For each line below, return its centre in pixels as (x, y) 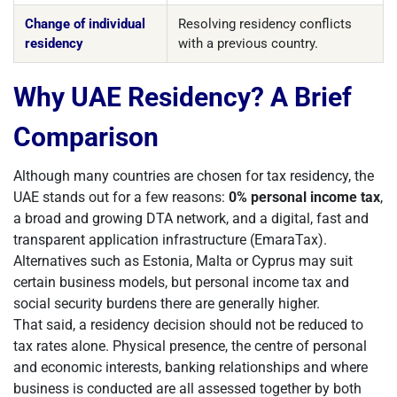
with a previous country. (248, 43)
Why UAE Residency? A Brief (183, 97)
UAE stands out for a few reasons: (121, 197)
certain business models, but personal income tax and (181, 282)
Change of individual (85, 24)
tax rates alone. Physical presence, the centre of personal (190, 346)
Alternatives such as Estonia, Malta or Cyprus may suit (183, 261)
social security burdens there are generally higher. (167, 304)
